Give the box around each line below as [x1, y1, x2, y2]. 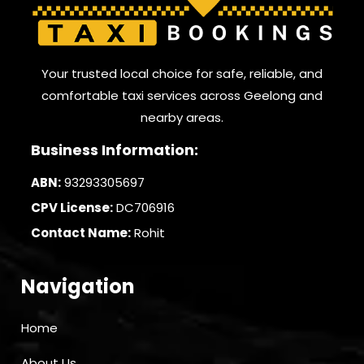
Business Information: [31, 140, 199, 161]
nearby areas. [141, 109, 223, 127]
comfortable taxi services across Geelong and [41, 87, 323, 105]
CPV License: [31, 199, 114, 217]
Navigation [21, 273, 135, 301]
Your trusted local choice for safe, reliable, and [41, 65, 323, 83]
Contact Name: [31, 224, 132, 242]
